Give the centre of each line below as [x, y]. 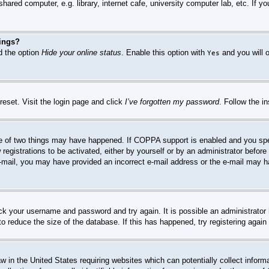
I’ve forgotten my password [172, 102]
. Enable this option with [164, 53]
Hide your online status [81, 53]
